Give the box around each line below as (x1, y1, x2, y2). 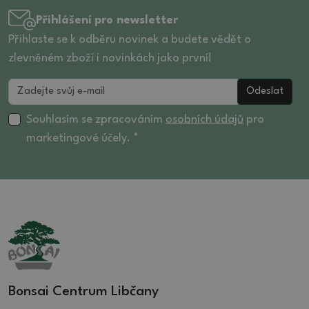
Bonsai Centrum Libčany (8, 285, 159, 299)
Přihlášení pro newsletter (36, 14, 178, 26)
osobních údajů (166, 114, 243, 126)
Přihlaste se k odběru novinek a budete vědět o (8, 34, 251, 46)
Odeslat (246, 86, 283, 97)
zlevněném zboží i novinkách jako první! (8, 52, 212, 65)
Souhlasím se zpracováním (26, 114, 166, 126)
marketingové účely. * (26, 132, 139, 145)
